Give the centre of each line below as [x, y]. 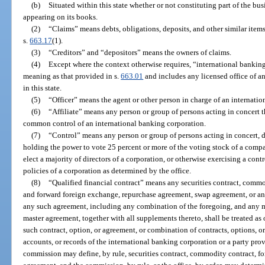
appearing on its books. [61, 17]
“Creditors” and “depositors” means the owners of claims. [140, 52]
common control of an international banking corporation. [115, 123]
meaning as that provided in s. [72, 76]
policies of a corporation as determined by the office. [107, 170]
